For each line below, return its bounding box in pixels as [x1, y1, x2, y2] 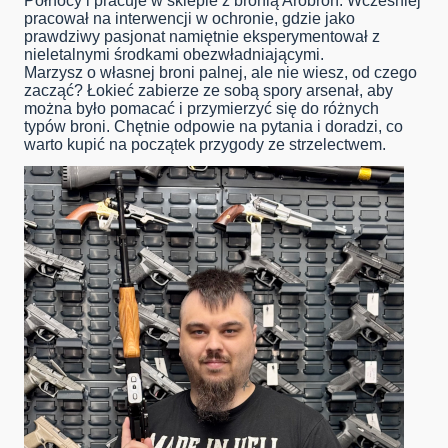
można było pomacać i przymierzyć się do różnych [24, 100, 379, 118]
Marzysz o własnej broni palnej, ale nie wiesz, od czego [24, 64, 417, 82]
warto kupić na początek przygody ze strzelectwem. [24, 136, 386, 154]
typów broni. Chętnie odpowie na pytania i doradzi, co [24, 118, 403, 136]
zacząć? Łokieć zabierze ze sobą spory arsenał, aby [24, 82, 393, 100]
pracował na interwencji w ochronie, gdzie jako [24, 10, 355, 28]
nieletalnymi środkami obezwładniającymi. [24, 46, 324, 64]
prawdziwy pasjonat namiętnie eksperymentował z [24, 28, 380, 46]
